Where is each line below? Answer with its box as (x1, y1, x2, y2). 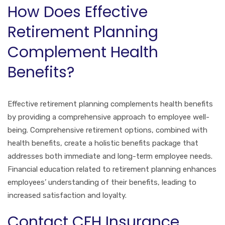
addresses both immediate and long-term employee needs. (8, 151, 212, 161)
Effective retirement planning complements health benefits (8, 99, 213, 108)
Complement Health (8, 41, 158, 63)
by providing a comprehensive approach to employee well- (8, 112, 209, 122)
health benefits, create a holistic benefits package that (8, 138, 198, 148)
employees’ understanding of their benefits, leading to (8, 177, 196, 187)
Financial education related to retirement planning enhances (8, 164, 216, 174)
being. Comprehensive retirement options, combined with (8, 125, 207, 135)
